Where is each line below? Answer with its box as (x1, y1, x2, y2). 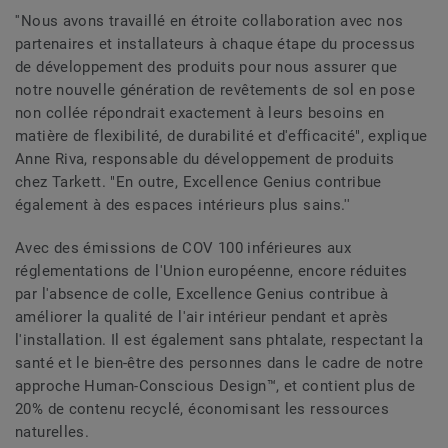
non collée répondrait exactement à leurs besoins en (15, 104, 385, 123)
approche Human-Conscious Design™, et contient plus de (15, 377, 416, 396)
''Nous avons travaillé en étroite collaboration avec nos (15, 12, 404, 31)
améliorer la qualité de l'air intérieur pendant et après (15, 308, 389, 327)
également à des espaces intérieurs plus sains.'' (15, 196, 351, 215)
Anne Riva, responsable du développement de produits (15, 150, 395, 169)
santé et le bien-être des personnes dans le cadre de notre (15, 354, 424, 373)
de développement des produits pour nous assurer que (15, 58, 398, 77)
